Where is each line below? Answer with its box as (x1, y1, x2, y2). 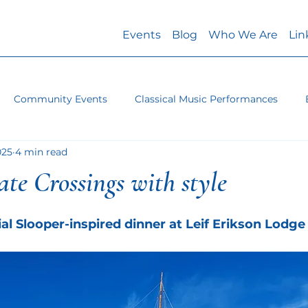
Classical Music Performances (134, 92, 278, 105)
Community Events (13, 92, 107, 105)
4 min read (14, 145, 67, 158)
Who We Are (208, 27, 278, 41)
